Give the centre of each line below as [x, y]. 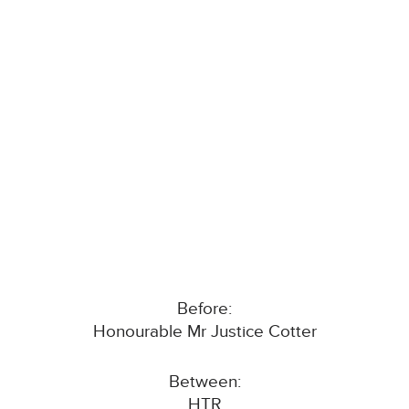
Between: [204, 383]
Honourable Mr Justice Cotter [204, 332]
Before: [204, 309]
